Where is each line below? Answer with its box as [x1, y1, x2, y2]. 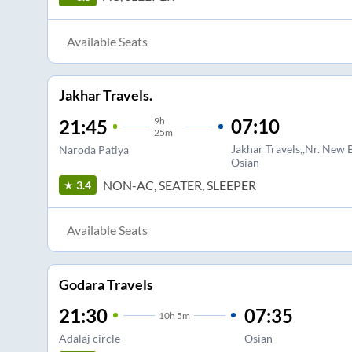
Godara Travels [58, 275, 153, 293]
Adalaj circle [58, 331, 120, 345]
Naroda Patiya [58, 143, 129, 157]
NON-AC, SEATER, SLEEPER [102, 177, 256, 192]
